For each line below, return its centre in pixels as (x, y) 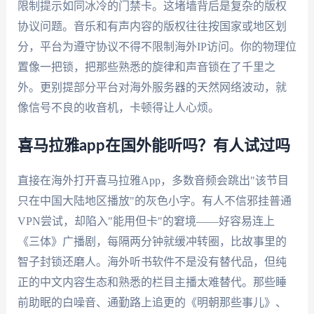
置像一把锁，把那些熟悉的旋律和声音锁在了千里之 (146, 67)
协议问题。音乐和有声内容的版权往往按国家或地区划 (152, 26)
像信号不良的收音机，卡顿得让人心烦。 (118, 107)
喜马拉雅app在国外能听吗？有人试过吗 (153, 146)
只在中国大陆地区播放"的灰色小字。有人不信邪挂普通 (154, 201)
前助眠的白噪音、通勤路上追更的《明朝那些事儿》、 (152, 303)
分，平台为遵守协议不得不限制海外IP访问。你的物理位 (157, 46)
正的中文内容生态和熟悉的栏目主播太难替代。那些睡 (152, 282)
